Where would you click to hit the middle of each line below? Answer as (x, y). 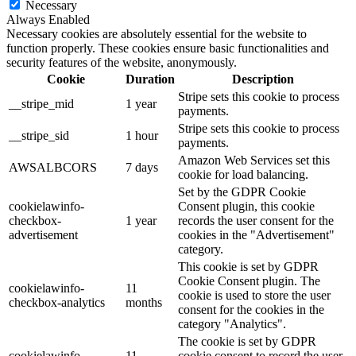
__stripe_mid (41, 103)
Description (263, 79)
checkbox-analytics (57, 302)
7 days (142, 167)
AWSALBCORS (53, 167)
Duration (150, 79)
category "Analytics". (232, 323)
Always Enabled (48, 19)
